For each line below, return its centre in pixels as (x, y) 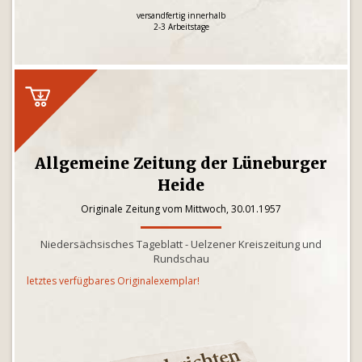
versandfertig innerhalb (181, 15)
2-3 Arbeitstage (181, 27)
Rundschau (181, 259)
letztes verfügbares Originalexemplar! (113, 281)
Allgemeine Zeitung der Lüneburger (181, 163)
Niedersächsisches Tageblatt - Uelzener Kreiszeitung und (181, 244)
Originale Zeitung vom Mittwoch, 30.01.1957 (181, 209)
